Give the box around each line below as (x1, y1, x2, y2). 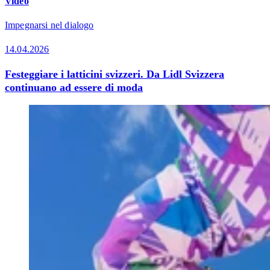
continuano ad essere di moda (5, 81, 143, 93)
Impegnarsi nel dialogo (5, 19, 94, 30)
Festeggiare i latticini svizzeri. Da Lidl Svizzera (5, 67, 224, 80)
